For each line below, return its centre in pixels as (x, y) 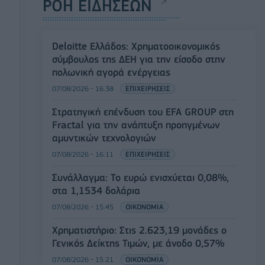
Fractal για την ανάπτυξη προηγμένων (136, 125)
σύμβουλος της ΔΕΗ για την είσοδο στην (139, 59)
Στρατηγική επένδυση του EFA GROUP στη (143, 112)
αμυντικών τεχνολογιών (104, 138)
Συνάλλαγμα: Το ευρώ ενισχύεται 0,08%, (140, 178)
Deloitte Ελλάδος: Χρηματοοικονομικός (136, 46)
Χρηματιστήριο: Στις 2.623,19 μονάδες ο (139, 230)
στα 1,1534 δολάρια (96, 191)
